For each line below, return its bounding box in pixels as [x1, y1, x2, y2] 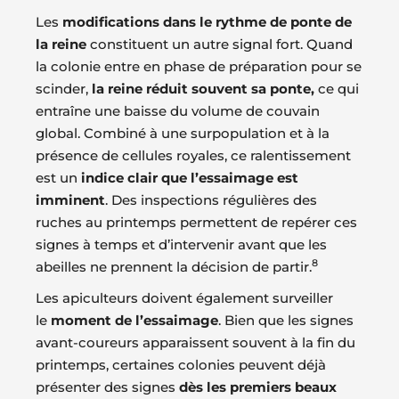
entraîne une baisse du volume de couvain [36, 102, 320, 119]
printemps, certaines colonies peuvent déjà [36, 355, 326, 373]
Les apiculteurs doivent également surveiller [36, 289, 333, 306]
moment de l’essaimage [51, 311, 218, 329]
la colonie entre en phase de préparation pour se [36, 57, 362, 75]
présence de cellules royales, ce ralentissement [36, 146, 351, 164]
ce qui [314, 79, 359, 97]
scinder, [36, 79, 92, 97]
